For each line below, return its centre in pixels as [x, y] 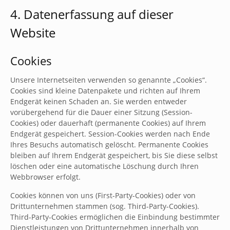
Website [33, 33]
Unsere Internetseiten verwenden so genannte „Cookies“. [109, 80]
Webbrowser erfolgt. [45, 177]
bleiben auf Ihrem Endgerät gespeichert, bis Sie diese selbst [114, 155]
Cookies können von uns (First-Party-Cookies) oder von [103, 195]
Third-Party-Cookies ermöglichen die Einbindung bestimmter [115, 217]
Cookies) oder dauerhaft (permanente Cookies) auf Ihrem [108, 123]
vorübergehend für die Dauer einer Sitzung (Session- [101, 112]
